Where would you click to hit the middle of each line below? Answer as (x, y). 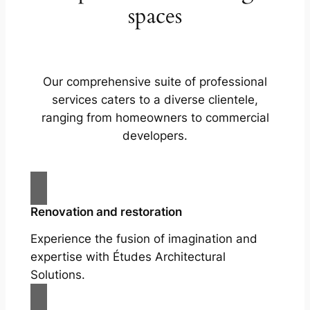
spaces (155, 16)
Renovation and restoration (106, 212)
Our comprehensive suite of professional (155, 81)
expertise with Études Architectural (128, 257)
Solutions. (57, 275)
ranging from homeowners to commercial (155, 117)
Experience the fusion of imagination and (144, 239)
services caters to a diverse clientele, (155, 99)
